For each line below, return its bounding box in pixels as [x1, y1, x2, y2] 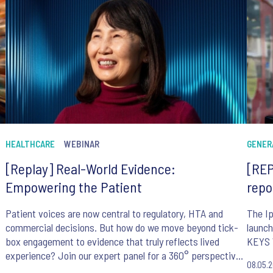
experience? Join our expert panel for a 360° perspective [5, 249, 241, 263]
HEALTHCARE [5, 138, 55, 150]
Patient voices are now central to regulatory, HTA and [5, 207, 223, 221]
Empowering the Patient [5, 178, 142, 196]
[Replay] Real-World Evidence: [5, 160, 175, 178]
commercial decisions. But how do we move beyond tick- [5, 221, 238, 235]
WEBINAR [63, 138, 99, 150]
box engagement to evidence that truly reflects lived [5, 235, 219, 249]
